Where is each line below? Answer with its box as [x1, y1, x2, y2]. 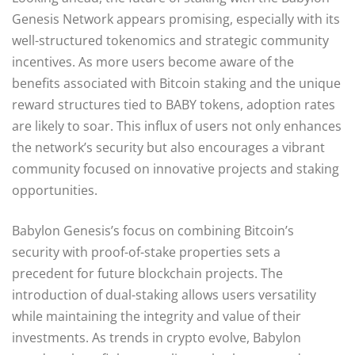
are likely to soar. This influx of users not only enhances [12, 116, 342, 135]
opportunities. [12, 181, 97, 199]
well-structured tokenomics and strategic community [12, 31, 329, 49]
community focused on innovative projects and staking [12, 159, 339, 177]
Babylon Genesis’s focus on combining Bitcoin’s [12, 221, 294, 239]
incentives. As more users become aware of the [12, 52, 294, 71]
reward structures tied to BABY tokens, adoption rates [12, 95, 335, 113]
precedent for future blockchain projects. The [12, 264, 283, 282]
